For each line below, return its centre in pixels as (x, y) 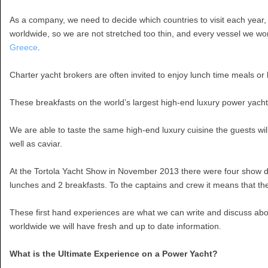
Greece (24, 47)
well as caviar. (36, 144)
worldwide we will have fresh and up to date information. (115, 226)
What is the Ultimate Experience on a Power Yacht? (114, 254)
